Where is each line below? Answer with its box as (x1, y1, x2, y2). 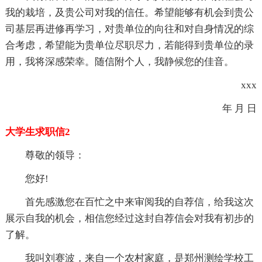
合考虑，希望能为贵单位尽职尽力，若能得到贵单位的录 (5, 39, 254, 51)
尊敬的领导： (25, 149, 85, 161)
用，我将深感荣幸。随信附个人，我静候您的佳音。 (5, 56, 234, 67)
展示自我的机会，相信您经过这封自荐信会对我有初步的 (5, 212, 254, 224)
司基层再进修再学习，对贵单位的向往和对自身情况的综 (5, 23, 254, 35)
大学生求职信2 (5, 126, 70, 137)
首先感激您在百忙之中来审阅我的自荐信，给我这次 (25, 196, 254, 208)
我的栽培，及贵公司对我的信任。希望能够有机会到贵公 (5, 6, 254, 18)
